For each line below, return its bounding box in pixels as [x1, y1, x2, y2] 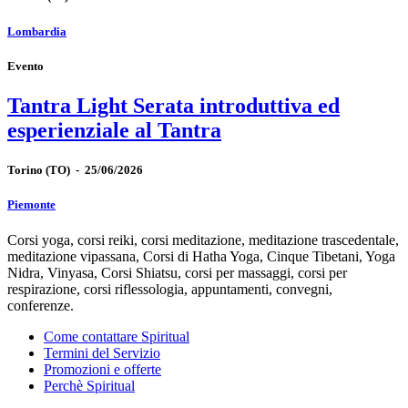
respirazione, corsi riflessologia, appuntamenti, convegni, [7, 281, 332, 298]
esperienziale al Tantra [7, 117, 221, 142]
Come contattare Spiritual [44, 329, 189, 345]
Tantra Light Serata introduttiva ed [7, 93, 340, 117]
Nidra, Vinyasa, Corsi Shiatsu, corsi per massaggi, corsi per [7, 265, 347, 281]
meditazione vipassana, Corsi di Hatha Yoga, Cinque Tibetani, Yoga [7, 249, 395, 265]
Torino [7, 163, 43, 178]
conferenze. [7, 298, 74, 314]
